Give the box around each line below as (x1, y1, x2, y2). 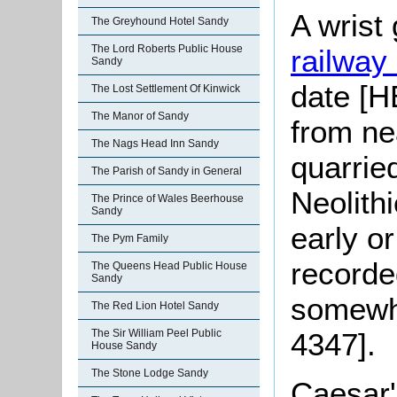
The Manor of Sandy (91, 110, 189, 122)
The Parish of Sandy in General (91, 165, 242, 177)
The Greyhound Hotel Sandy (91, 15, 229, 27)
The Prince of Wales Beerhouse (91, 192, 244, 205)
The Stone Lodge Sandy (91, 367, 208, 379)
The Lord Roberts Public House (91, 43, 243, 55)
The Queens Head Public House (91, 260, 247, 272)
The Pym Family (91, 232, 168, 245)
